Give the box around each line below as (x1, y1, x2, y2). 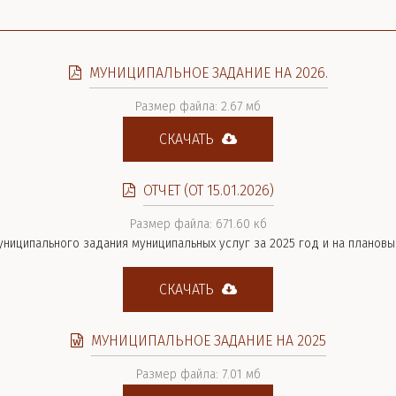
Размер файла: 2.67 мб (135, 99, 261, 114)
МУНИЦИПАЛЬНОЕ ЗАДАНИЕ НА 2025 (90, 332, 326, 349)
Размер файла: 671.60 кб (129, 217, 267, 232)
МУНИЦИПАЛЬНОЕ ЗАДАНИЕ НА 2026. (88, 65, 328, 81)
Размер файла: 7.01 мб (135, 367, 261, 382)
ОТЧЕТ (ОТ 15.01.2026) (142, 182, 274, 199)
